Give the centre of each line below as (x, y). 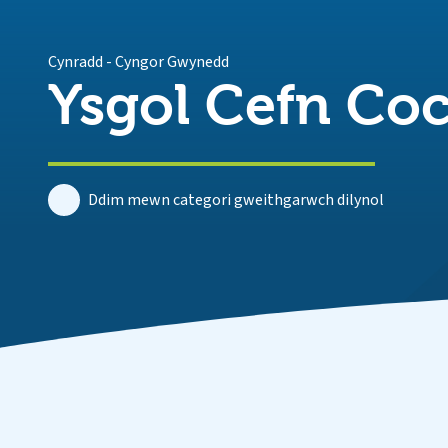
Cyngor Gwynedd (172, 62)
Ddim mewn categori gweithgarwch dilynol (236, 200)
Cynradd (75, 62)
